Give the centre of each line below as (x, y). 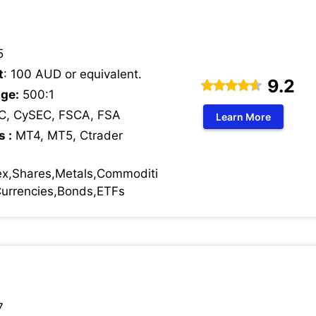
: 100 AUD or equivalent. (73, 74)
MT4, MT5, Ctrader (69, 135)
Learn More (243, 116)
